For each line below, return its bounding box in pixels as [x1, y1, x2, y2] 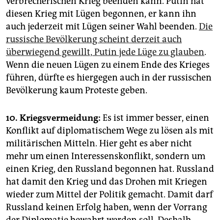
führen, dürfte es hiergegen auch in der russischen [6, 72, 212, 83]
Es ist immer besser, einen [101, 112, 209, 124]
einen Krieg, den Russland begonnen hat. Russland [6, 164, 214, 175]
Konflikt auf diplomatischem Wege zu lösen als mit [6, 125, 214, 137]
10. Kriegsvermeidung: [6, 112, 101, 124]
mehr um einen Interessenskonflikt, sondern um [6, 151, 205, 162]
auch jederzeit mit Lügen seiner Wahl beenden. [6, 21, 199, 32]
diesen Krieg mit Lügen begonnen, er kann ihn [6, 8, 196, 20]
